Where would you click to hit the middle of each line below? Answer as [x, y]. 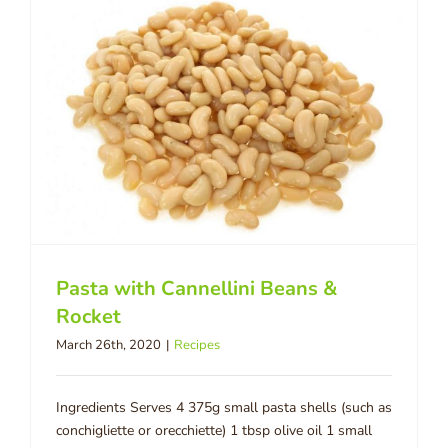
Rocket [88, 317]
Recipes [197, 345]
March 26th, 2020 [108, 345]
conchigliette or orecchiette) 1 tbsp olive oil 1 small [214, 431]
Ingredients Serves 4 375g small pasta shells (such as [224, 408]
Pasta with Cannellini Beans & [197, 289]
